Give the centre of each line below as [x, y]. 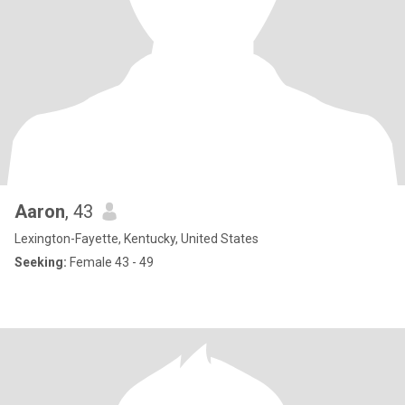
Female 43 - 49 [110, 262]
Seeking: [41, 262]
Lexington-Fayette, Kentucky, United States [137, 239]
